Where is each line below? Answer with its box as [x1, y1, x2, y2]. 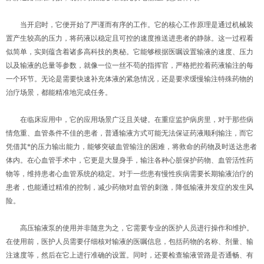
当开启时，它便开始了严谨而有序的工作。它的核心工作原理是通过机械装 [6, 21, 253, 29]
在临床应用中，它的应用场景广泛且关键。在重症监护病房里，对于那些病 [6, 115, 253, 124]
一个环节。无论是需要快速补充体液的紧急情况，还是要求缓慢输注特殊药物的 [6, 75, 253, 83]
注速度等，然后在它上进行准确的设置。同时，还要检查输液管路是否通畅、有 [6, 251, 253, 259]
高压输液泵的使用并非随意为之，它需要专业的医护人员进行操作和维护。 [6, 224, 253, 232]
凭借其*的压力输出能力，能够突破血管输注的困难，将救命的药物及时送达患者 [6, 143, 257, 151]
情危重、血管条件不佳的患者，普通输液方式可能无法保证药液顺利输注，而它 [6, 129, 253, 137]
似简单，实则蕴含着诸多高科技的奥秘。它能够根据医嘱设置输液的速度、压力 [6, 48, 253, 56]
